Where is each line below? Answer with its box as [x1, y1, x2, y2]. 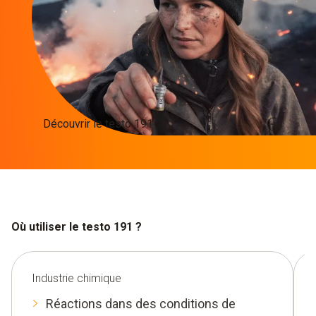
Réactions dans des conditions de [46, 296, 236, 312]
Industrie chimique [32, 272, 121, 286]
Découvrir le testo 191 [42, 116, 153, 130]
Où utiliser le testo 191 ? [11, 220, 142, 234]
